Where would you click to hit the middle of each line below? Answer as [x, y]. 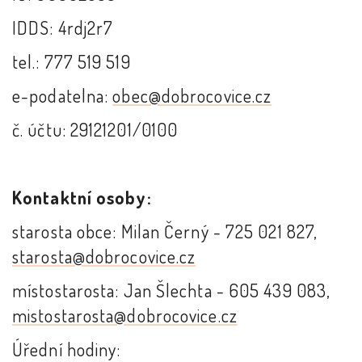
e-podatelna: [63, 96]
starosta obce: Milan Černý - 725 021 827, [165, 232]
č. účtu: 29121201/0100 [95, 130]
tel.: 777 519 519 [72, 62]
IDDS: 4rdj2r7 [63, 28]
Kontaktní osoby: [82, 198]
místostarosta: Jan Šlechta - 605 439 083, [172, 290]
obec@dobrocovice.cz [192, 96]
